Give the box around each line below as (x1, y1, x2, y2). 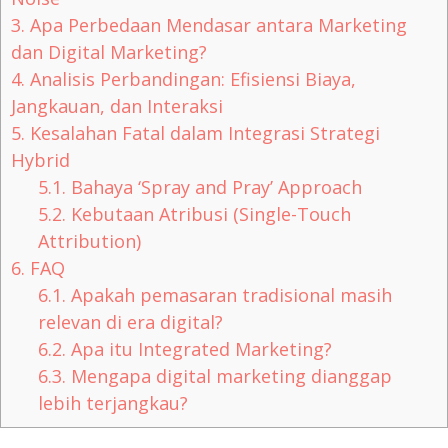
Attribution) (38, 228, 142, 253)
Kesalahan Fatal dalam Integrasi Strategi (25, 120, 380, 145)
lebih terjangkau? (38, 390, 189, 415)
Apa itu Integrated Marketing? (66, 336, 333, 361)
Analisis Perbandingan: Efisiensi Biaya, (25, 66, 356, 91)
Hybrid (11, 147, 70, 172)
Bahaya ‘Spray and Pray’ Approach (66, 174, 363, 199)
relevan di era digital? (38, 309, 224, 334)
